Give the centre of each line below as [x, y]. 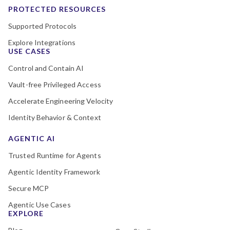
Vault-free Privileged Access [55, 84]
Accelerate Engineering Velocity [61, 101]
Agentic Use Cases [40, 205]
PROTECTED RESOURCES [57, 9]
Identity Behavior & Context [55, 117]
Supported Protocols [42, 26]
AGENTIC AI [32, 138]
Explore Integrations [42, 42]
